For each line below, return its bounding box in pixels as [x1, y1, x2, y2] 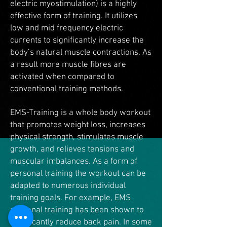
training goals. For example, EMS [10, 193, 131, 203]
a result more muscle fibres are [10, 60, 126, 70]
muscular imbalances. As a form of [10, 157, 137, 167]
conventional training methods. [10, 84, 123, 94]
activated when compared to [10, 72, 115, 82]
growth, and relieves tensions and [10, 144, 134, 155]
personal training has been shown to [10, 205, 144, 215]
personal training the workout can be [10, 169, 146, 179]
